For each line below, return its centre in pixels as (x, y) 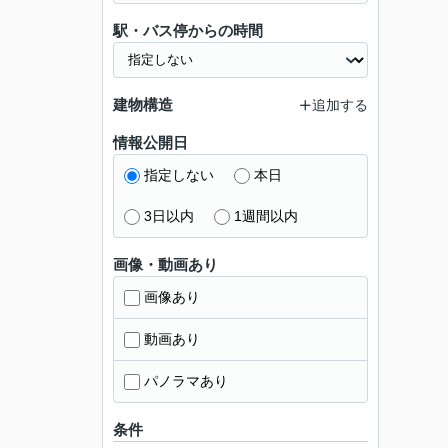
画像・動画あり (165, 264)
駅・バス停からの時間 (188, 30)
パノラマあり (186, 381)
